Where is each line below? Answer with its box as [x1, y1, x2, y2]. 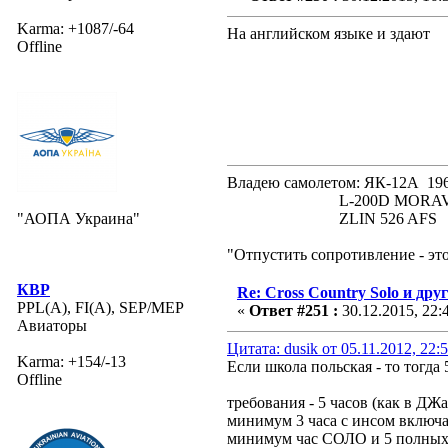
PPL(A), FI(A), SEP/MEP [17, 298, 184, 316]
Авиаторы [17, 316, 87, 334]
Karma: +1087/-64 [17, 19, 134, 37]
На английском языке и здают [227, 24, 430, 42]
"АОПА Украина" [17, 209, 140, 227]
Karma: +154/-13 [17, 352, 126, 370]
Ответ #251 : [249, 301, 338, 319]
